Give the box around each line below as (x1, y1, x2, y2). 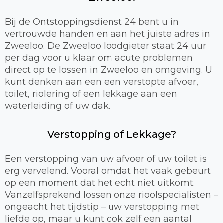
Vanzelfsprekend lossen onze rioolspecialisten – (5, 189, 218, 200)
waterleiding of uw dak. (5, 100, 110, 111)
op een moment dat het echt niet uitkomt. (5, 177, 195, 188)
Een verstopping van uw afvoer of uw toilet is (5, 153, 207, 164)
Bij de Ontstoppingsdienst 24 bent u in (5, 16, 179, 27)
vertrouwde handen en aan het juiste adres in (5, 28, 210, 39)
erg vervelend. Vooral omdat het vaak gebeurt (5, 165, 211, 176)
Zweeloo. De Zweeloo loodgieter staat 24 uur (5, 40, 206, 51)
